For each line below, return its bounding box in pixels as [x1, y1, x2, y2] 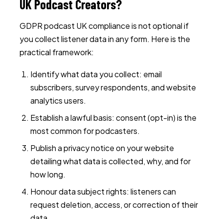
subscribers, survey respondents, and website [30, 82, 196, 92]
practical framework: [20, 47, 94, 57]
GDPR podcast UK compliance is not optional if [20, 21, 189, 31]
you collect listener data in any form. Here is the [20, 34, 190, 44]
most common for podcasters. [30, 126, 140, 136]
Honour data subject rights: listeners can [30, 186, 176, 197]
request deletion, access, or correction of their [30, 199, 198, 210]
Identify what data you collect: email [30, 69, 162, 79]
